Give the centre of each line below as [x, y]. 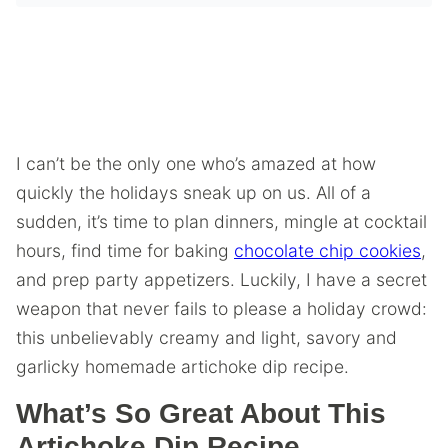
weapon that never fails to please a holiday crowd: [221, 308]
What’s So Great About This [201, 413]
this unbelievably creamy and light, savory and [206, 337]
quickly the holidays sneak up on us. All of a [193, 192]
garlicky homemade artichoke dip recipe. [182, 366]
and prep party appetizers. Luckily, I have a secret [221, 279]
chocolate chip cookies [327, 250]
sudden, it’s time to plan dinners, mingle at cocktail [221, 221]
